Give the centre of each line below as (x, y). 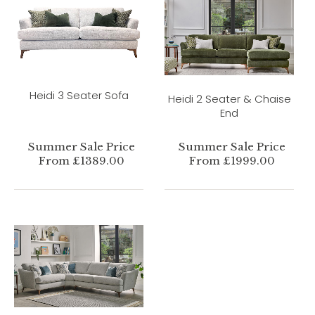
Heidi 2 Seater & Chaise (229, 98)
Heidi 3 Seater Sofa (79, 96)
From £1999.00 (232, 160)
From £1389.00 (81, 160)
